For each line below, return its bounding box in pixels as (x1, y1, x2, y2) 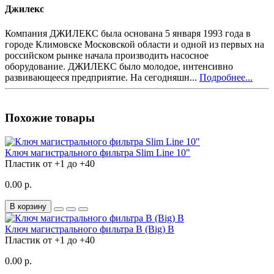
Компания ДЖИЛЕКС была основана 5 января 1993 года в (5, 28, 251, 39)
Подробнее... (199, 72, 253, 83)
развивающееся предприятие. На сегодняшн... (5, 72, 199, 83)
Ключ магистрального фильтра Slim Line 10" (5, 147, 190, 158)
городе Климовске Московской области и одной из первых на (5, 39, 264, 50)
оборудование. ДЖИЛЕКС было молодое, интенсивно (5, 61, 233, 72)
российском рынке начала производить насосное (5, 50, 209, 61)
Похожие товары (5, 111, 95, 125)
